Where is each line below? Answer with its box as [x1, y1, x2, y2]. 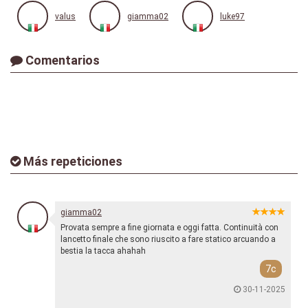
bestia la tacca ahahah [60, 246, 146, 256]
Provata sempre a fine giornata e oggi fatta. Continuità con [60, 223, 278, 233]
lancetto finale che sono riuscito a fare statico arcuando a [60, 234, 276, 245]
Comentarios [23, 53, 100, 68]
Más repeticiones [21, 154, 122, 169]
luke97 [220, 12, 245, 22]
